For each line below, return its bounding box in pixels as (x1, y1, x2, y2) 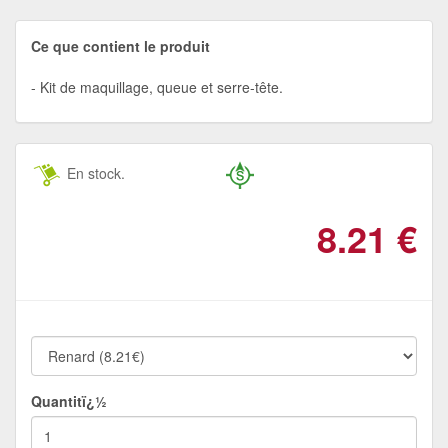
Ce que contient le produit (31, 35, 210, 56)
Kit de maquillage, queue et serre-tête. (40, 76, 283, 97)
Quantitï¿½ (31, 390, 107, 411)
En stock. (63, 162, 125, 183)
